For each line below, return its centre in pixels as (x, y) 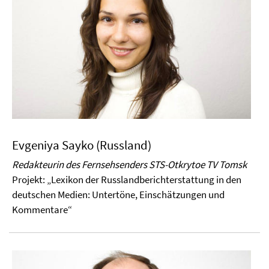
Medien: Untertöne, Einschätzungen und (141, 195)
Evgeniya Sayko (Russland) (82, 145)
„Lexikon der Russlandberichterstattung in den (144, 180)
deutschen (35, 195)
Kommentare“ (42, 210)
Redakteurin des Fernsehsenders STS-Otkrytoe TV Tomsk (129, 165)
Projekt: (29, 180)
